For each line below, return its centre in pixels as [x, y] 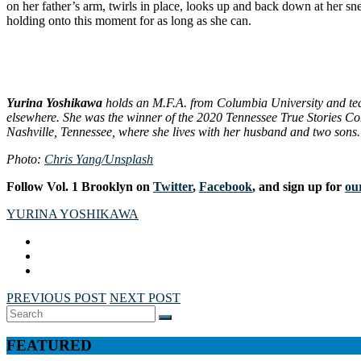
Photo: [25, 159]
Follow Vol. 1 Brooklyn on [80, 186]
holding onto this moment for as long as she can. [131, 20]
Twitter [173, 186]
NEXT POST [145, 297]
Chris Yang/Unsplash [99, 159]
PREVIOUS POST [56, 297]
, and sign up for [299, 186]
